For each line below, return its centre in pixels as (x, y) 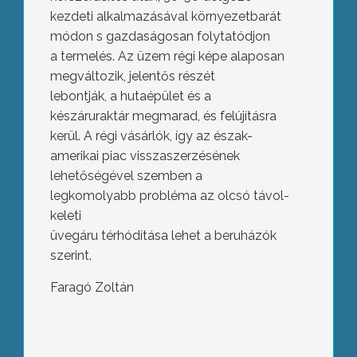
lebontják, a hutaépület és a (130, 96)
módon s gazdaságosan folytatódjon (160, 36)
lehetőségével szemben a (126, 176)
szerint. (71, 255)
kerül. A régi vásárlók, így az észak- (151, 136)
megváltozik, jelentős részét (132, 76)
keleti (65, 216)
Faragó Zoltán (92, 287)
